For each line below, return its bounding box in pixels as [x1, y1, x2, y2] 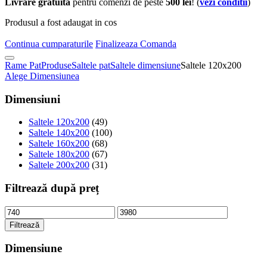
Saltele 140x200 [29, 128, 89, 138]
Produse [41, 60, 72, 70]
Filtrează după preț [5, 182, 99, 195]
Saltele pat [72, 60, 110, 70]
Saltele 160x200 [29, 138, 89, 149]
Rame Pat [5, 60, 41, 70]
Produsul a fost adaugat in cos [5, 17, 117, 27]
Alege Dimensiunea [5, 70, 79, 81]
